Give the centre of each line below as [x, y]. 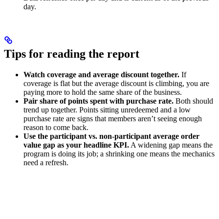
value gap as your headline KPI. [76, 145]
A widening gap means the [171, 145]
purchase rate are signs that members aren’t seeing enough [113, 119]
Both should [193, 101]
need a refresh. [46, 163]
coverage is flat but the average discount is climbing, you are [116, 84]
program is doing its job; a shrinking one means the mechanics [119, 154]
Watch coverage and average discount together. [101, 75]
